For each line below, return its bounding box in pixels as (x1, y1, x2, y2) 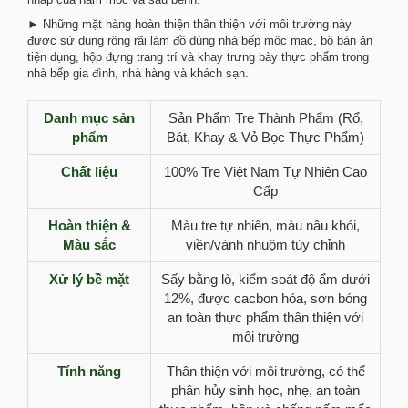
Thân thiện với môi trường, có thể (166, 363, 365, 379)
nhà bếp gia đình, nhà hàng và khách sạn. (27, 66, 249, 80)
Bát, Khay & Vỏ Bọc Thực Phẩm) (167, 129, 364, 145)
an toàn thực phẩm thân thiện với (168, 310, 363, 325)
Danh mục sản (44, 110, 135, 126)
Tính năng (57, 363, 121, 379)
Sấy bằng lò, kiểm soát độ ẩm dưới (161, 271, 370, 287)
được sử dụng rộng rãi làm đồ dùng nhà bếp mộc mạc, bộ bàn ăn (27, 34, 372, 47)
